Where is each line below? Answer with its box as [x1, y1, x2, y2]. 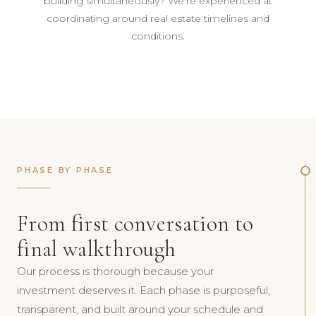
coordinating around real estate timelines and [47, 12, 269, 25]
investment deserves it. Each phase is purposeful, [17, 284, 270, 297]
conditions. [131, 30, 185, 42]
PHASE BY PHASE [17, 165, 114, 175]
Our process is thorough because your [17, 265, 214, 278]
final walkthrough [17, 235, 176, 262]
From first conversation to [17, 209, 254, 237]
